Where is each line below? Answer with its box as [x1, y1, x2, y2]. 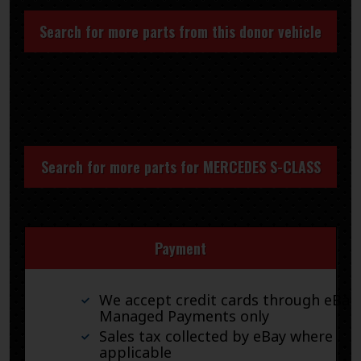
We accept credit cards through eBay [99, 290, 357, 310]
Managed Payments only [99, 306, 269, 326]
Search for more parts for [40, 156, 203, 178]
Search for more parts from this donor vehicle [39, 21, 322, 43]
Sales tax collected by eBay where [99, 326, 333, 346]
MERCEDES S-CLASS [202, 156, 321, 178]
